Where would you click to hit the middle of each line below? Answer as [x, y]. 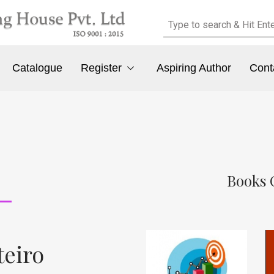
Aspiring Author [194, 68]
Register [102, 68]
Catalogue [38, 68]
